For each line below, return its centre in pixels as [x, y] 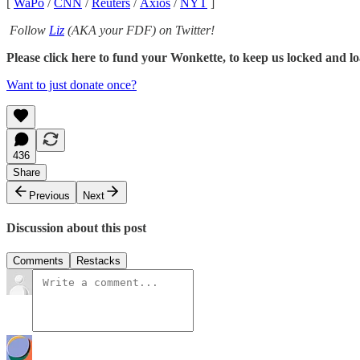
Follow [29, 30]
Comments [38, 261]
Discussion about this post [76, 227]
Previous [49, 195]
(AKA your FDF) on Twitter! [139, 30]
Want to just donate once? [72, 84]
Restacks [98, 261]
